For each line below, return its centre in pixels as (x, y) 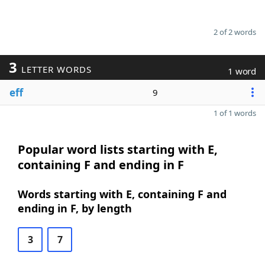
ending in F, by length (75, 208)
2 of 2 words (235, 32)
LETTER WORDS (55, 69)
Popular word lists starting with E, (118, 149)
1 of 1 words (235, 113)
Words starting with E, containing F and (122, 194)
